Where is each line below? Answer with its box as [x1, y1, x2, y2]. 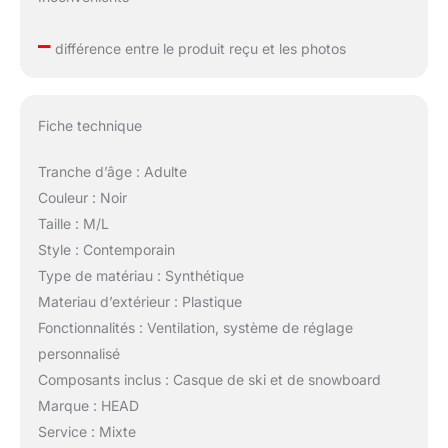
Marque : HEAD [37, 397, 139, 415]
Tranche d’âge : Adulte [37, 163, 187, 181]
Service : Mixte [37, 423, 136, 441]
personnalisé [37, 345, 120, 363]
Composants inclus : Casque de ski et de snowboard [37, 371, 381, 389]
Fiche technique [37, 117, 142, 135]
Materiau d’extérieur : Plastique [37, 293, 242, 311]
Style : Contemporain [37, 241, 175, 259]
